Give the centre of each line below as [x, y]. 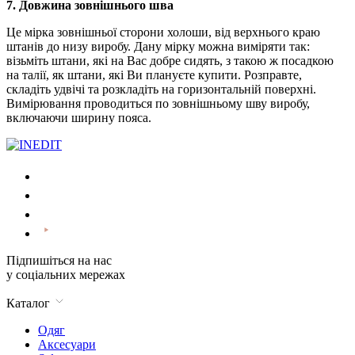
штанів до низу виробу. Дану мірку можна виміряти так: [158, 46]
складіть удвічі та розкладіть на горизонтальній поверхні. [161, 89]
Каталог [30, 303]
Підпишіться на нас [59, 260]
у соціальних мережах [66, 274]
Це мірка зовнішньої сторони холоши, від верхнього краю [163, 32]
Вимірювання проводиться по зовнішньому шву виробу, [158, 103]
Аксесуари [67, 344]
